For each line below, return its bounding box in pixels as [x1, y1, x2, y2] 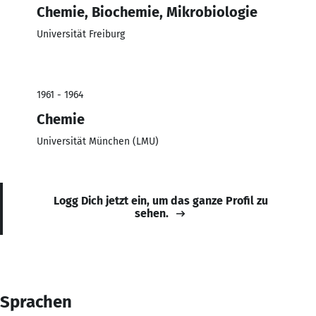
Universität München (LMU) [37, 135, 159, 147]
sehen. [135, 206, 169, 220]
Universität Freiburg [37, 28, 125, 40]
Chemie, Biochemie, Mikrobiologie [37, 3, 257, 20]
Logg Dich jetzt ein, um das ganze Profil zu [54, 193, 268, 207]
